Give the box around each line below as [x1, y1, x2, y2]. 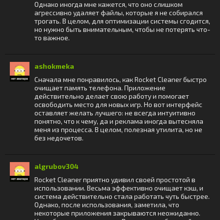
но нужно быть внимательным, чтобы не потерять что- [34, 25, 210, 33]
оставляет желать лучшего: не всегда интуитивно [34, 109, 195, 117]
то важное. [34, 33, 70, 42]
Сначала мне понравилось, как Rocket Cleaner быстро [34, 75, 207, 83]
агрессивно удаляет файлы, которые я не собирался [34, 8, 203, 17]
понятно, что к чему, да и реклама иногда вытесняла [34, 117, 203, 125]
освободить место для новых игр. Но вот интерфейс [34, 100, 202, 109]
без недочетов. [34, 134, 83, 142]
